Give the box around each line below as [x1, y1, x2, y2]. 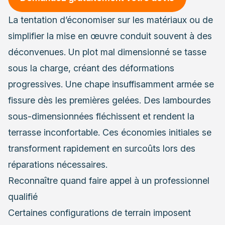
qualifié [8, 191, 38, 202]
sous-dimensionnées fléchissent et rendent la [8, 110, 194, 122]
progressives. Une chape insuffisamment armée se [8, 78, 214, 89]
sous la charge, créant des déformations [8, 62, 174, 73]
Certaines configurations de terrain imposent [8, 207, 191, 218]
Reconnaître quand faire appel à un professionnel [8, 175, 209, 186]
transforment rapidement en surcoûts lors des [8, 143, 195, 154]
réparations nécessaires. [8, 159, 107, 170]
